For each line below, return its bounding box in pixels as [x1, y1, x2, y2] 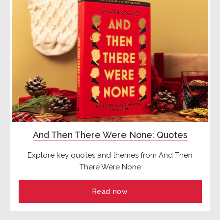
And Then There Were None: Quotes [32, 129, 188, 140]
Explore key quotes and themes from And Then [27, 150, 192, 160]
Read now [92, 187, 128, 195]
